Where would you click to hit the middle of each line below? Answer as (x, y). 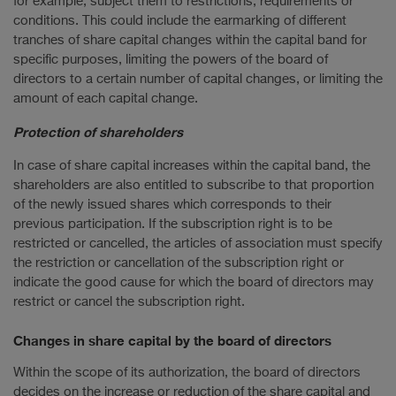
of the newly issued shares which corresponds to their (172, 204)
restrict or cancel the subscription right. (129, 301)
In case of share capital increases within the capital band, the (192, 165)
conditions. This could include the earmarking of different (180, 20)
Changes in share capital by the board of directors (172, 340)
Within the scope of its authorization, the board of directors (187, 373)
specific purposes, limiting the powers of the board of (171, 59)
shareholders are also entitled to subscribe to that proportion (194, 185)
